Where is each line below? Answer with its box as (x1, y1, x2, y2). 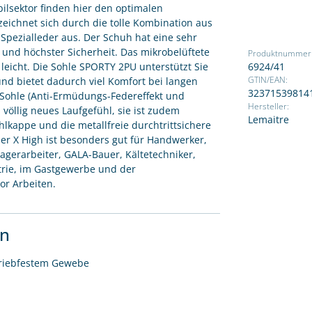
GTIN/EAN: (248, 75, 288, 85)
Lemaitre (248, 113, 289, 126)
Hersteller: (248, 101, 289, 111)
